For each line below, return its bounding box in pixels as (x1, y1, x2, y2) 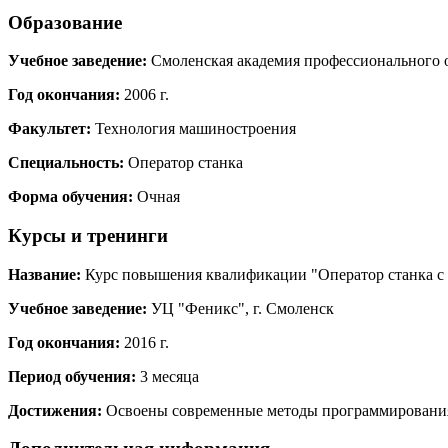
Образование (8, 11, 122, 33)
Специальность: (8, 154, 124, 172)
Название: (8, 265, 81, 283)
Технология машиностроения (91, 120, 296, 138)
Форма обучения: (8, 188, 133, 206)
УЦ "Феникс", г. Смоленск (147, 299, 334, 317)
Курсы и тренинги (8, 225, 168, 247)
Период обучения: (8, 367, 136, 385)
